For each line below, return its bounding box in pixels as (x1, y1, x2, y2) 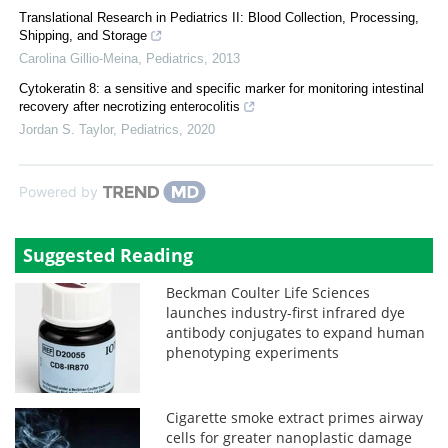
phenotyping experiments (166, 342, 340, 362)
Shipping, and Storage (19, 27, 147, 43)
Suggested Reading (23, 242, 193, 267)
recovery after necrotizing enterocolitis (19, 98, 240, 114)
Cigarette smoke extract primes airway (166, 407, 424, 427)
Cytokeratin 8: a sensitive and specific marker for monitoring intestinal (19, 80, 424, 96)
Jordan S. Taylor (19, 121, 113, 137)
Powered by (19, 182, 98, 200)
